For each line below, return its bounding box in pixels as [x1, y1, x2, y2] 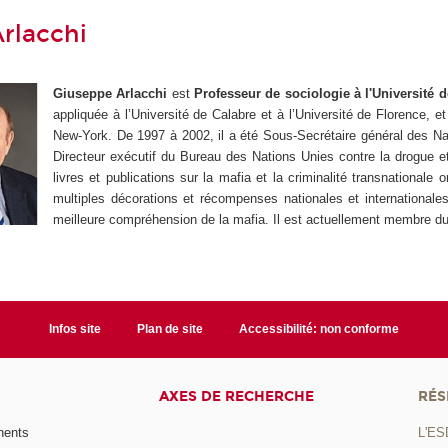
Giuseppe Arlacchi [53, 85, 168, 101]
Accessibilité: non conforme [238, 322, 399, 337]
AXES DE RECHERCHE [159, 388, 315, 406]
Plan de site [136, 322, 203, 337]
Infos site [49, 322, 102, 337]
